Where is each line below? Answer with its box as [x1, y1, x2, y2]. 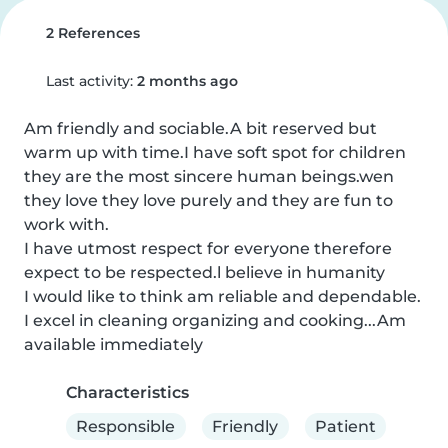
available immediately [24, 335, 203, 354]
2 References [41, 24, 140, 42]
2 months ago [136, 72, 238, 90]
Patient [314, 416, 376, 436]
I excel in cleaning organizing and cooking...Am [24, 311, 406, 330]
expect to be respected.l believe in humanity [24, 263, 385, 282]
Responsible [76, 416, 176, 436]
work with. [24, 215, 109, 234]
